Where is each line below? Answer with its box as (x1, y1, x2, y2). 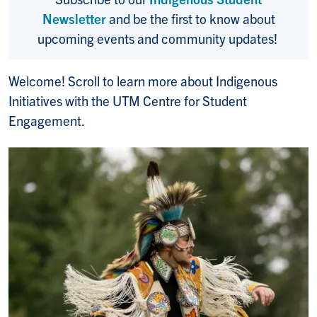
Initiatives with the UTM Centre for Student (8, 92, 247, 110)
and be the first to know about (105, 10, 275, 28)
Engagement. (8, 112, 90, 129)
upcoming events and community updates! (37, 30, 280, 47)
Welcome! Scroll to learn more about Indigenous (8, 72, 277, 90)
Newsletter (42, 10, 106, 28)
